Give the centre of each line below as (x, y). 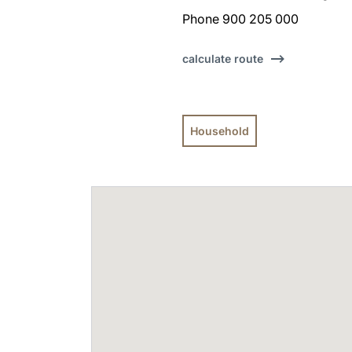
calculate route (223, 59)
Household (220, 131)
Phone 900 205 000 (241, 19)
